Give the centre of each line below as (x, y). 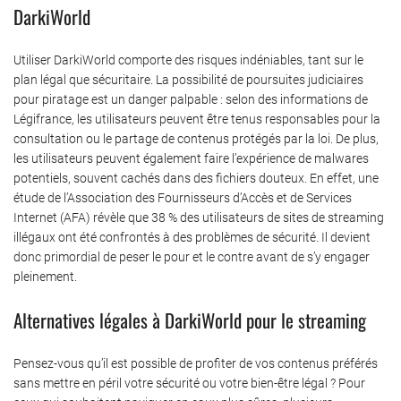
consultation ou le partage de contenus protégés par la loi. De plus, (196, 138)
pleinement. (45, 276)
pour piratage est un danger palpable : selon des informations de (191, 99)
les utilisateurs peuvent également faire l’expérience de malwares (191, 158)
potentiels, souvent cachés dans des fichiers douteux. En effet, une (196, 178)
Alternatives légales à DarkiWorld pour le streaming (190, 320)
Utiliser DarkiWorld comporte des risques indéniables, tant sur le (188, 60)
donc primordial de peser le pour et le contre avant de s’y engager (192, 256)
